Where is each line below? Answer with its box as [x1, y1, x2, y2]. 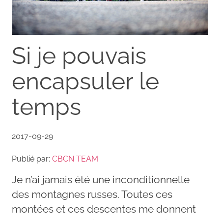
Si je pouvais [12, 41, 146, 69]
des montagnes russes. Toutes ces [12, 188, 172, 200]
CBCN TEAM [52, 154, 98, 164]
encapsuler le [12, 67, 159, 95]
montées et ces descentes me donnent [12, 202, 196, 215]
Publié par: [12, 154, 52, 164]
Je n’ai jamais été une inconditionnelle [12, 173, 190, 186]
